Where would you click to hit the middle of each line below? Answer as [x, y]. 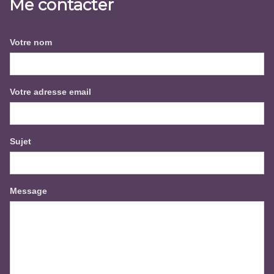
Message [28, 191]
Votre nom [31, 42]
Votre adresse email [50, 91]
